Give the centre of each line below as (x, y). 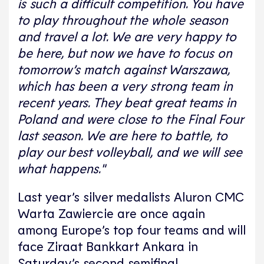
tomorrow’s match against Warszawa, (124, 69)
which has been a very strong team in (125, 85)
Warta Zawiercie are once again (111, 212)
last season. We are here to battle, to (123, 135)
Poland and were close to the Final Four (130, 118)
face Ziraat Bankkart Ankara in (108, 245)
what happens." (61, 168)
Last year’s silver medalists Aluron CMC (131, 196)
